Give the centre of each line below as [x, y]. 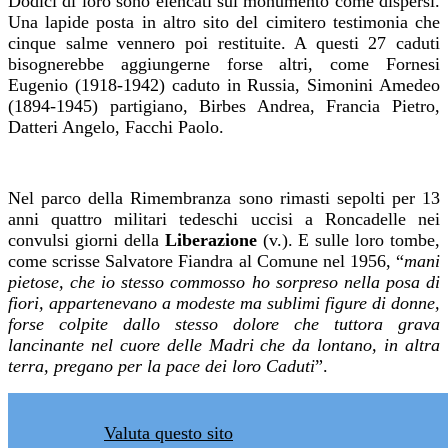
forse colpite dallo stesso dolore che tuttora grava [224, 323]
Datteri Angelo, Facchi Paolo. [116, 126]
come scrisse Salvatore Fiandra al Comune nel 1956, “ [206, 260]
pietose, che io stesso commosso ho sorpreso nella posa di [224, 281]
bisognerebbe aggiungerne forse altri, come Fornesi [224, 63]
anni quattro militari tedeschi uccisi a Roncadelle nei [224, 218]
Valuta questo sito [168, 432]
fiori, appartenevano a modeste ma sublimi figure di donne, [224, 302]
